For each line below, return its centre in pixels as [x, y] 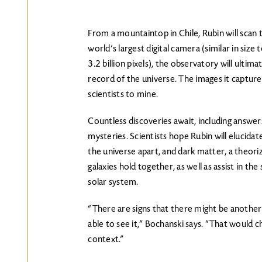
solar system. [113, 182]
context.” [106, 240]
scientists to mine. [123, 95]
